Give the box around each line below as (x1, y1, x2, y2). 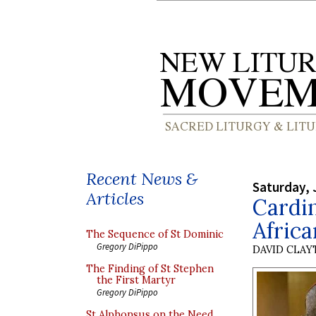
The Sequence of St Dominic (86, 228, 224, 241)
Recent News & (86, 168, 197, 190)
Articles (86, 188, 144, 209)
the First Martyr (97, 274, 176, 286)
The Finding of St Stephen (86, 262, 214, 275)
